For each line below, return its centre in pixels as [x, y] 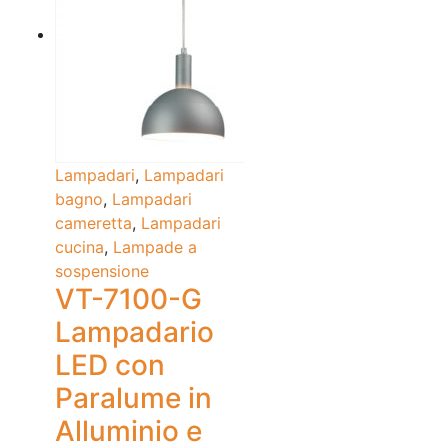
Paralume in [133, 398]
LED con [110, 365]
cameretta [93, 223]
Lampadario [134, 332]
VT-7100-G [128, 299]
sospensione [102, 271]
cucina [79, 247]
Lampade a [155, 247]
